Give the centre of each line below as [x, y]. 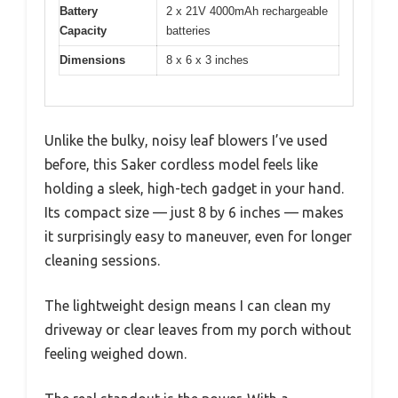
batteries [188, 30]
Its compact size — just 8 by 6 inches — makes [194, 213]
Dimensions [92, 60]
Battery [79, 11]
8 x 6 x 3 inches [207, 60]
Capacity [83, 30]
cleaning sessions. [102, 261]
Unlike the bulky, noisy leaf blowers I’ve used [186, 141]
